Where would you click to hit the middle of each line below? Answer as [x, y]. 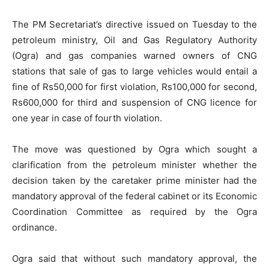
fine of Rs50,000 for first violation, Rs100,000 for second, [134, 87]
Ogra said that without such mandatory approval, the [134, 258]
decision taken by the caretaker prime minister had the [134, 180]
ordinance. [35, 227]
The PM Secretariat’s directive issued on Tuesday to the [134, 24]
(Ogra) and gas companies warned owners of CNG [134, 56]
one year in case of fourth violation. [87, 118]
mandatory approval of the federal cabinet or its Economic [134, 196]
